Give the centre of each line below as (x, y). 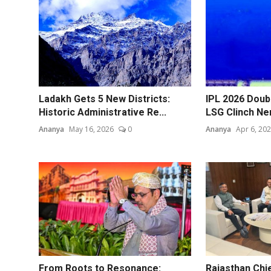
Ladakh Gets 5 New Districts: (104, 99)
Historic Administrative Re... (103, 112)
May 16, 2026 (91, 129)
